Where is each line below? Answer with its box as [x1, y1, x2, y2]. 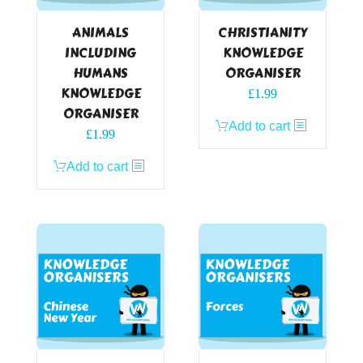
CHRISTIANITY [218, 22, 307, 43]
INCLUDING [65, 42, 136, 63]
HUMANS [73, 62, 128, 83]
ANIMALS [72, 22, 129, 43]
